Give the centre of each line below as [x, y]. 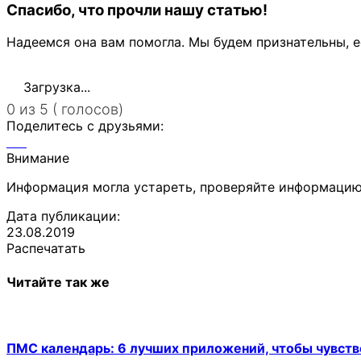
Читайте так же [58, 282]
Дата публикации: [63, 216]
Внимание [38, 158]
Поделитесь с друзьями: [85, 126]
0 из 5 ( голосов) [65, 110]
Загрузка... [55, 87]
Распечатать [46, 249]
